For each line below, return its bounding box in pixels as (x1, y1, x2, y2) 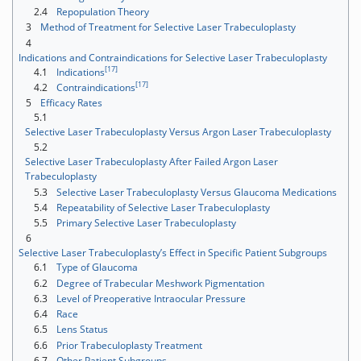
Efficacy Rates (40, 96, 102, 110)
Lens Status (56, 322, 108, 337)
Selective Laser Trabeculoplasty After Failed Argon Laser (25, 155, 278, 169)
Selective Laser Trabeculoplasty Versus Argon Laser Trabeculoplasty (25, 125, 331, 139)
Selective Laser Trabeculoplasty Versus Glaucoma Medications (56, 185, 337, 199)
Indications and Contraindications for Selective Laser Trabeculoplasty (19, 50, 327, 64)
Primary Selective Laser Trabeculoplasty (56, 216, 236, 230)
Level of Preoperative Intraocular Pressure (56, 291, 246, 305)
